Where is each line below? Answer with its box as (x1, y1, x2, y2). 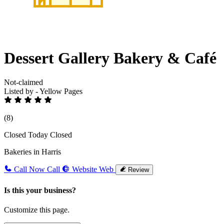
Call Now (14, 165, 45, 174)
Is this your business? (4, 185, 76, 194)
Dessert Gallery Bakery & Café (4, 49, 216, 67)
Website (72, 165, 97, 174)
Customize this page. (4, 205, 69, 214)
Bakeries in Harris (4, 147, 61, 156)
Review (128, 166, 149, 174)
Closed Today (4, 130, 48, 139)
